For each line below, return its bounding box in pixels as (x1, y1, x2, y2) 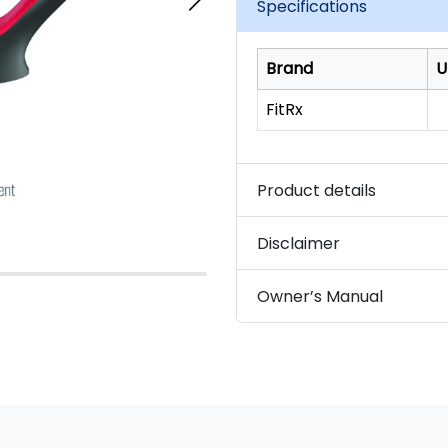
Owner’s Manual (257, 284, 383, 308)
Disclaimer (257, 231, 340, 255)
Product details (257, 178, 376, 202)
